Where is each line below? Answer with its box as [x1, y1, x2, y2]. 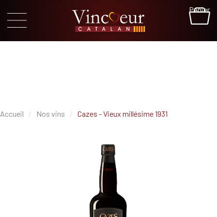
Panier [189, 5, 210, 14]
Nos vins [36, 109, 65, 118]
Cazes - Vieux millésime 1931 [77, 109, 168, 118]
